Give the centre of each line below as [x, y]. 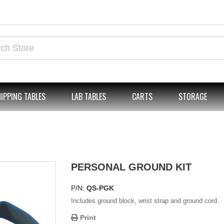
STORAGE [193, 96]
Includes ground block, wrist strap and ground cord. [145, 201]
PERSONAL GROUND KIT [131, 167]
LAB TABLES [89, 96]
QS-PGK [100, 188]
